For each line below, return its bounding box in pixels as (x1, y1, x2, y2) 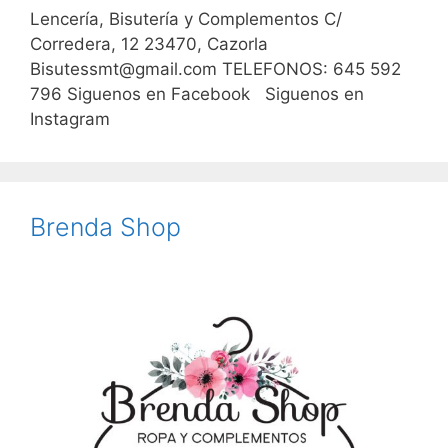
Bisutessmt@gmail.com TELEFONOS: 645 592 (30, 58, 401, 79)
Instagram (30, 108, 110, 129)
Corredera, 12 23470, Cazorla (30, 33, 268, 54)
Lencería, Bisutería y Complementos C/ (30, 8, 342, 29)
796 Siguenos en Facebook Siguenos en (30, 83, 364, 104)
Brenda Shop (30, 211, 181, 242)
